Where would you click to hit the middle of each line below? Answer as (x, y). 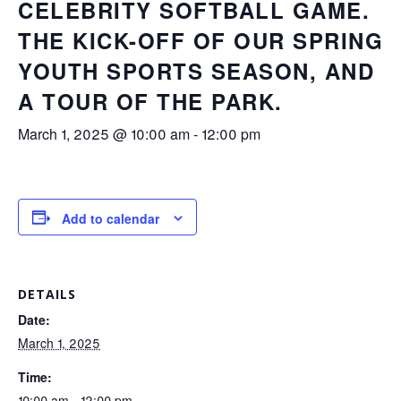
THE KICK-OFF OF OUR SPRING (200, 40)
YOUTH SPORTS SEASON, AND (196, 71)
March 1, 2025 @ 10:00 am (104, 134)
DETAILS (47, 294)
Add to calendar (111, 219)
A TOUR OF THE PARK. (150, 101)
